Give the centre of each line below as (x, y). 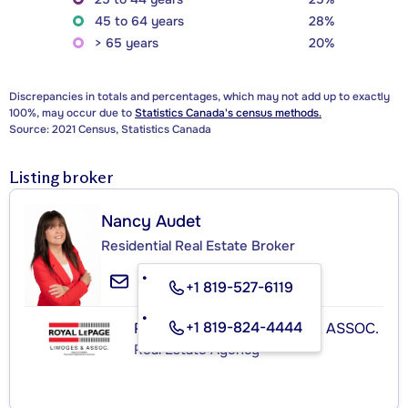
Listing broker (61, 177)
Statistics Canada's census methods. (228, 112)
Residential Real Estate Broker (198, 245)
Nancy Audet (151, 221)
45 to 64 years (139, 20)
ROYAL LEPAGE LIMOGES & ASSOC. (256, 328)
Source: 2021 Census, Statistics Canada (110, 129)
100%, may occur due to (72, 112)
